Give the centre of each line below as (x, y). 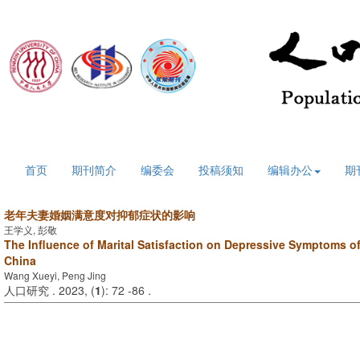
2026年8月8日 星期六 (75, 141)
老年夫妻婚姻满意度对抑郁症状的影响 (100, 215)
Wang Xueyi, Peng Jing (55, 276)
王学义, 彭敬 (31, 230)
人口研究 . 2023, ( (49, 290)
